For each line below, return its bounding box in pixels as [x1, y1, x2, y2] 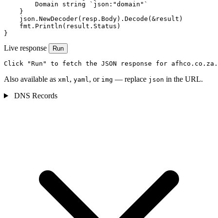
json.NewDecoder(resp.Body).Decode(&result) [4, 15, 183, 23]
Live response [4, 44, 47, 53]
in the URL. [164, 75, 203, 84]
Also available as [4, 75, 58, 84]
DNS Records [12, 91, 57, 100]
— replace [113, 75, 148, 84]
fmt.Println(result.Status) [4, 22, 121, 30]
